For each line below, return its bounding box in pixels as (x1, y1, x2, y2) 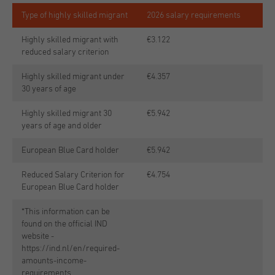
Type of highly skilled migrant (21, 11, 128, 20)
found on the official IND (21, 220, 107, 228)
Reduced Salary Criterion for (21, 171, 125, 179)
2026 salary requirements (147, 11, 241, 20)
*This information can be (21, 207, 110, 216)
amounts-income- (21, 257, 87, 265)
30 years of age (21, 85, 76, 93)
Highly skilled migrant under (21, 72, 125, 81)
